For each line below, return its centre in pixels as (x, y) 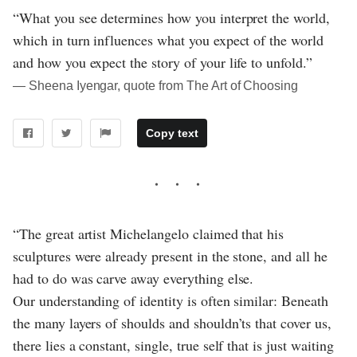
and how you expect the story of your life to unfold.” (163, 63)
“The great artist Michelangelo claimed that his (149, 234)
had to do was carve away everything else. (133, 279)
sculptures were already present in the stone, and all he (170, 256)
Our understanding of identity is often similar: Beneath (171, 301)
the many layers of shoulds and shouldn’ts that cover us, (172, 323)
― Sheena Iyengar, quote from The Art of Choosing (156, 86)
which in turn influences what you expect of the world (168, 40)
